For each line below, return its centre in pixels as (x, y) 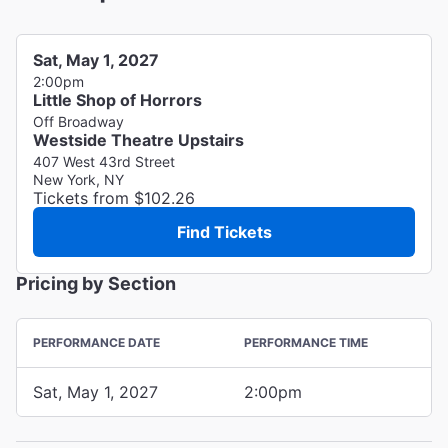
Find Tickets (224, 231)
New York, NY (78, 179)
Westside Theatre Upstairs (138, 139)
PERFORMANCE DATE (96, 342)
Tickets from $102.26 (114, 197)
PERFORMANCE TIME (306, 342)
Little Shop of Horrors (117, 99)
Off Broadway (78, 121)
